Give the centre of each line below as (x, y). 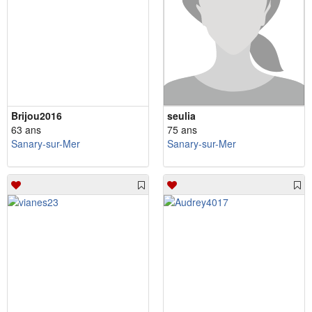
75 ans (182, 129)
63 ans (26, 129)
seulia (181, 115)
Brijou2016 (37, 115)
